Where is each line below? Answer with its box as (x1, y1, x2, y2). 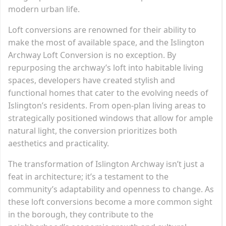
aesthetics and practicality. (8, 137, 109, 149)
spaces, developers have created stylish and (8, 74, 175, 86)
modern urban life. (8, 3, 80, 15)
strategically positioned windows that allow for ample (8, 112, 213, 124)
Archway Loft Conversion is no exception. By (8, 49, 176, 61)
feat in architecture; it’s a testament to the (8, 171, 168, 182)
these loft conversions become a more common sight (8, 196, 212, 207)
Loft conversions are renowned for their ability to (8, 24, 196, 35)
